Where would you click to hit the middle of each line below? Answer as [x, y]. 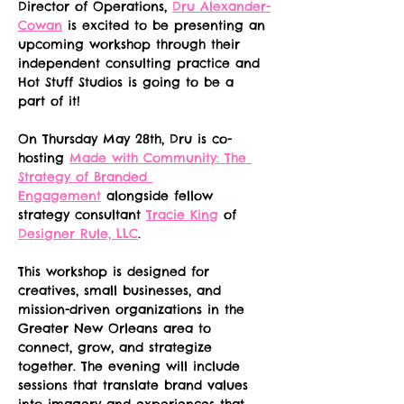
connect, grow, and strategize [118, 347]
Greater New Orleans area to [117, 328]
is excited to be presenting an [166, 25]
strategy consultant [82, 215]
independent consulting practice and [142, 63]
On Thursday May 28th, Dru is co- [125, 139]
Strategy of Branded [85, 177]
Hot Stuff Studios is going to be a [129, 82]
